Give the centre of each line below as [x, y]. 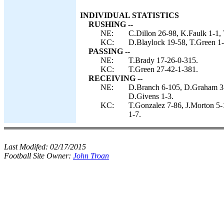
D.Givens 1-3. [151, 96]
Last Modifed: [27, 147]
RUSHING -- [111, 24]
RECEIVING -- [115, 78]
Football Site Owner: [38, 156]
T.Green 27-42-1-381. [163, 69]
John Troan [91, 156]
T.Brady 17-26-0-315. [163, 60]
